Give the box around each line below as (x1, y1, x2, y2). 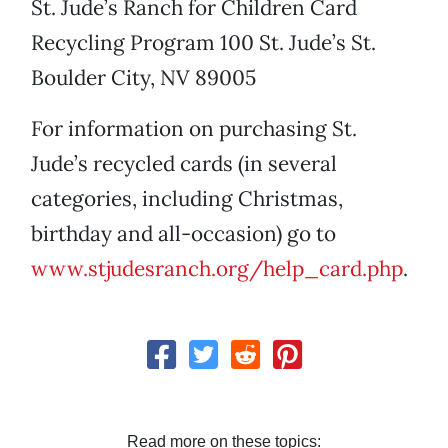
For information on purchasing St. (31, 115, 357, 143)
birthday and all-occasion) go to (31, 220, 336, 248)
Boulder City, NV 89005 (31, 64, 256, 92)
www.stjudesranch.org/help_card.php (31, 255, 403, 283)
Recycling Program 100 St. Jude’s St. (31, 29, 376, 57)
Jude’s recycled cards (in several (31, 150, 337, 178)
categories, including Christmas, (31, 185, 343, 213)
